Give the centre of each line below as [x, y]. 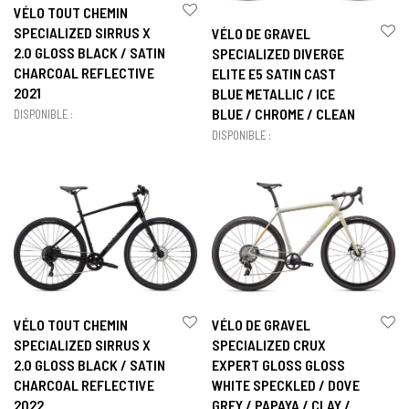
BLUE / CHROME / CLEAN [283, 114]
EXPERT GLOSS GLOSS [278, 365]
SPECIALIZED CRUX [269, 345]
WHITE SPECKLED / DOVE [286, 385]
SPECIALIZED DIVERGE [278, 54]
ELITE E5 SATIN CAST [274, 74]
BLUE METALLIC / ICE [273, 94]
